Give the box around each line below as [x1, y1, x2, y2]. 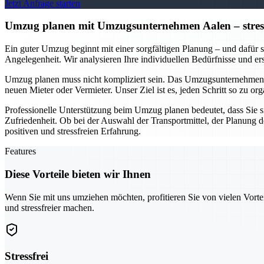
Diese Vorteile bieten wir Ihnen [5, 167, 151, 180]
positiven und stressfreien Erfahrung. [5, 126, 141, 137]
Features [5, 146, 36, 157]
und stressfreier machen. [5, 202, 94, 213]
